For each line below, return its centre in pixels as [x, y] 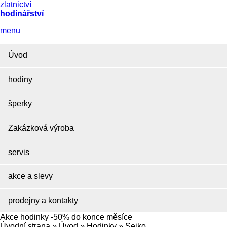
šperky [20, 103]
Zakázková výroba [41, 128]
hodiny [20, 80]
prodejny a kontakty [43, 201]
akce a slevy [30, 176]
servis [19, 152]
